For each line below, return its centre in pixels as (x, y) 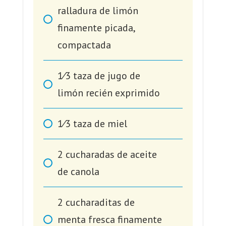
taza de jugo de (106, 76)
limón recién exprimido (108, 93)
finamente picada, (96, 28)
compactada (84, 45)
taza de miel (100, 124)
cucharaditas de (100, 203)
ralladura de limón (98, 11)
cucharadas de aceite (111, 155)
